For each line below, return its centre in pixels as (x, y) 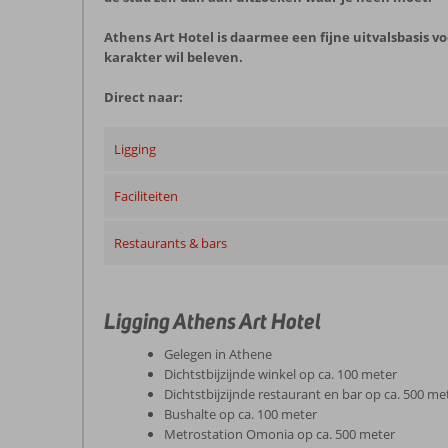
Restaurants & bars (170, 243)
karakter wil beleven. (173, 57)
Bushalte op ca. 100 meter (240, 414)
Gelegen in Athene (218, 354)
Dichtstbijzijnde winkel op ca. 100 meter (280, 374)
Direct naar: (143, 97)
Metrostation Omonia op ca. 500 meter (279, 434)
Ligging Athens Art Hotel (212, 321)
